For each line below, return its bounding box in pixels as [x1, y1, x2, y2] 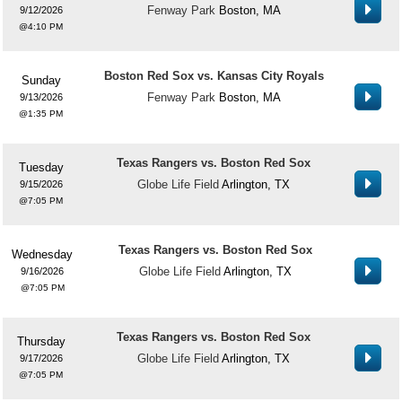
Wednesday [12, 248, 73, 261]
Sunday [21, 74, 61, 87]
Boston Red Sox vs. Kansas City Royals [103, 69, 324, 83]
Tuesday [18, 161, 64, 174]
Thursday [16, 335, 66, 348]
